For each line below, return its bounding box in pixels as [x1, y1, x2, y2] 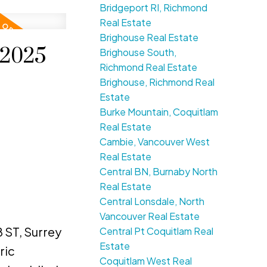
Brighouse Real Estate [100, 31, 199, 44]
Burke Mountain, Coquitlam [100, 105, 219, 119]
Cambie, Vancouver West [100, 135, 210, 148]
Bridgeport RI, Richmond [100, 1, 208, 14]
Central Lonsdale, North [100, 195, 205, 208]
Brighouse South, [100, 46, 177, 59]
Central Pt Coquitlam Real [100, 225, 214, 238]
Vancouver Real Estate [100, 210, 200, 223]
